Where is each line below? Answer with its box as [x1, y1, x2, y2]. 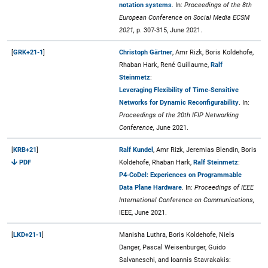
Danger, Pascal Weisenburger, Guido [119, 243, 226, 251]
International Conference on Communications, [119, 196, 254, 204]
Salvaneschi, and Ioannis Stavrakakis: [119, 255, 231, 264]
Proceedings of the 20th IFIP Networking [119, 111, 239, 119]
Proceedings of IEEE [194, 183, 254, 191]
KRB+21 [13, 145, 36, 154]
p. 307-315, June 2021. [135, 26, 202, 34]
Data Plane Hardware [119, 183, 182, 191]
